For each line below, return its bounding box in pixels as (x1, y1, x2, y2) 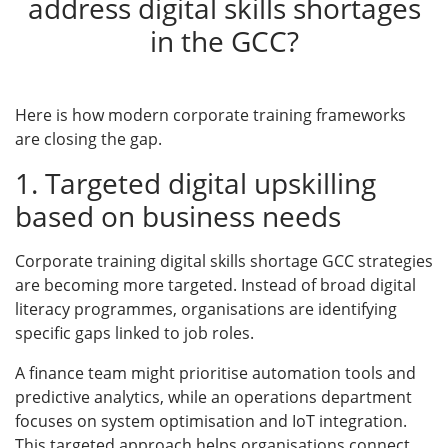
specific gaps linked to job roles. (15, 321, 254, 344)
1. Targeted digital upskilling (15, 163, 376, 202)
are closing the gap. (15, 127, 162, 150)
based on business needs (15, 196, 341, 235)
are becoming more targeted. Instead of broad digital (15, 273, 416, 296)
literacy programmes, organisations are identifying (15, 297, 397, 320)
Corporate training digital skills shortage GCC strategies (15, 249, 433, 272)
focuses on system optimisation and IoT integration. (15, 409, 407, 432)
